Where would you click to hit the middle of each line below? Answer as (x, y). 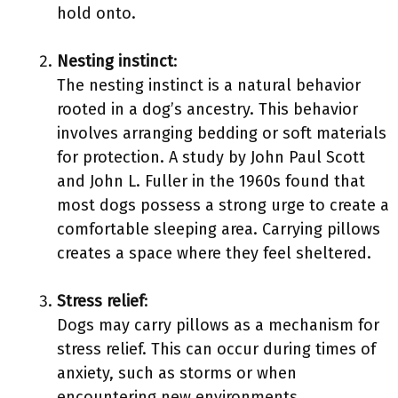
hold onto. (96, 13)
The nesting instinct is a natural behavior (209, 85)
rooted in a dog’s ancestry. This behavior (207, 109)
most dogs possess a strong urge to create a (223, 205)
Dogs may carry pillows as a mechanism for (218, 325)
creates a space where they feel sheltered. (214, 253)
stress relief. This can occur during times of (216, 349)
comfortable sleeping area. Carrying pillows (219, 229)
